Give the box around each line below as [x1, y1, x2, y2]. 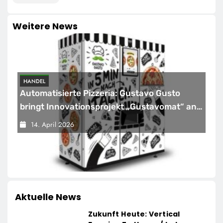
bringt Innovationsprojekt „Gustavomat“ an [20, 101, 197, 111]
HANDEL [23, 77, 45, 85]
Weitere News [12, 19, 78, 32]
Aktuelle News [15, 191, 81, 204]
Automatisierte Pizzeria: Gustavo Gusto [20, 88, 180, 98]
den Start [20, 114, 58, 125]
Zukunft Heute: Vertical [88, 209, 180, 220]
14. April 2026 [31, 119, 74, 129]
